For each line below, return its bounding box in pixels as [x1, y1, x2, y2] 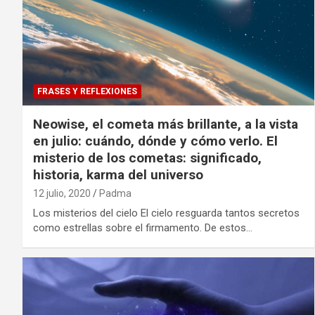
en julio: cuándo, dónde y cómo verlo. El [33, 132, 278, 149]
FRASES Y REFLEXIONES [37, 86, 137, 96]
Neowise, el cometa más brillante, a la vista [33, 115, 298, 132]
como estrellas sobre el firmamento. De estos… [33, 221, 252, 234]
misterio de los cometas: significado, [33, 149, 262, 166]
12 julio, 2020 [33, 187, 91, 199]
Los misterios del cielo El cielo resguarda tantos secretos [33, 206, 300, 219]
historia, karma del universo [33, 166, 203, 183]
